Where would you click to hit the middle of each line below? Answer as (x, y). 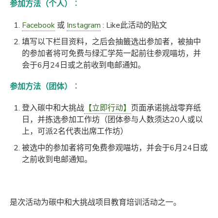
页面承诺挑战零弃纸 (166, 108)
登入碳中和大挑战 (53, 108)
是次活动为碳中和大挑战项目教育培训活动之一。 (95, 203)
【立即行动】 (108, 108)
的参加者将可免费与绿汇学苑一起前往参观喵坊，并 (111, 54)
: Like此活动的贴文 (134, 26)
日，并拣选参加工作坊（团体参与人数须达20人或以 (112, 120)
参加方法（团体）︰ (45, 87)
